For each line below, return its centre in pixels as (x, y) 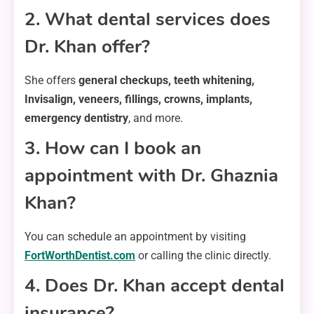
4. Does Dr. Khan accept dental (155, 286)
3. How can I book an (113, 149)
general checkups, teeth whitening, (166, 81)
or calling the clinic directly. (203, 256)
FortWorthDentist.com (80, 256)
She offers (52, 81)
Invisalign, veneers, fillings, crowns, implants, (138, 100)
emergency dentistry (76, 118)
